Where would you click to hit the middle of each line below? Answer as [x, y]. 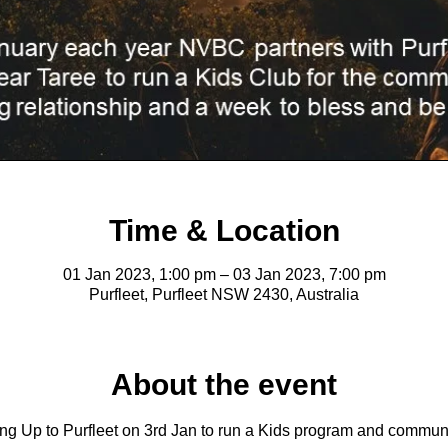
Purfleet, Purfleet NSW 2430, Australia [224, 294]
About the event [224, 384]
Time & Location [224, 230]
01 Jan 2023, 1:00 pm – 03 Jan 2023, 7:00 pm [224, 274]
